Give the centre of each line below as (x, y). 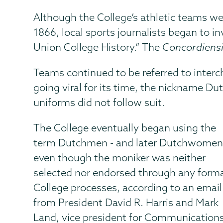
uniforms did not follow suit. (99, 102)
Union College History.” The (98, 47)
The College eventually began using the (125, 127)
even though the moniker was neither (120, 157)
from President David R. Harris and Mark (126, 202)
